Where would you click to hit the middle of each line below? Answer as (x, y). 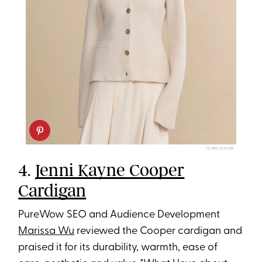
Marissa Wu (46, 231)
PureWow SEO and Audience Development (119, 215)
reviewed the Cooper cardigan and (158, 231)
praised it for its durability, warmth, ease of (118, 247)
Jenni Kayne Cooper (110, 170)
